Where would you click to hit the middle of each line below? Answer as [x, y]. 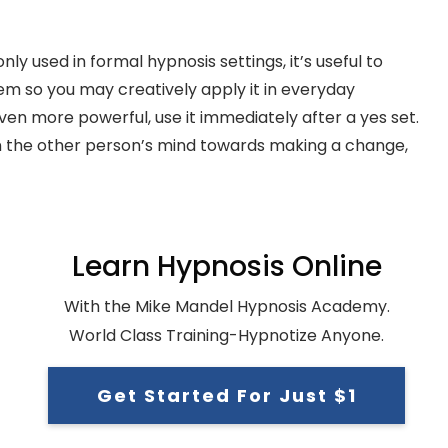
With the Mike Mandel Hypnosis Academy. [226, 306]
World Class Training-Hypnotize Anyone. [226, 335]
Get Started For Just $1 [226, 395]
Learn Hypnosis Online [226, 266]
